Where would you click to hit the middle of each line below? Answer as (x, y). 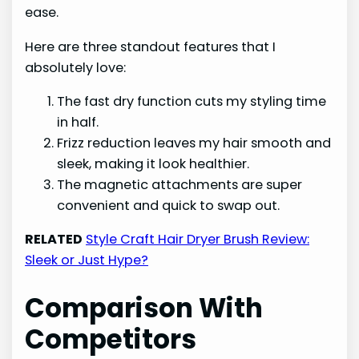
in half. (78, 122)
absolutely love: (76, 67)
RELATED (54, 240)
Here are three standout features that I (151, 46)
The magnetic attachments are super (180, 184)
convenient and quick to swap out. (169, 205)
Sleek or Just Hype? (87, 260)
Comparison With (144, 309)
